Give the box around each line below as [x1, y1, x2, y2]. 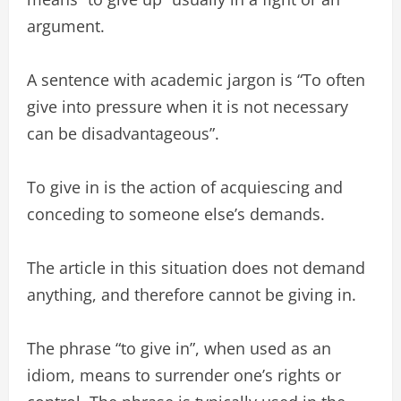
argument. [27, 15, 105, 37]
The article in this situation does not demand [27, 257, 365, 278]
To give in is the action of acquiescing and [27, 176, 343, 198]
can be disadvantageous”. [27, 123, 219, 144]
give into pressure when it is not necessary [27, 96, 348, 117]
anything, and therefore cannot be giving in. [27, 284, 356, 305]
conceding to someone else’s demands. [27, 203, 325, 225]
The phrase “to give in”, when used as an [27, 337, 331, 359]
